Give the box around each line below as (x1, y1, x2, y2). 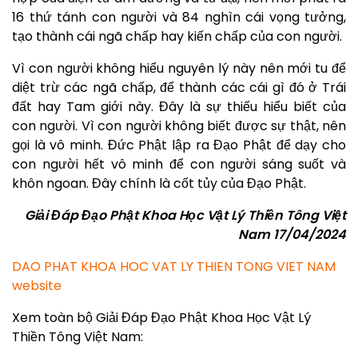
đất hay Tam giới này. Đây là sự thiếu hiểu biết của (12, 97, 346, 116)
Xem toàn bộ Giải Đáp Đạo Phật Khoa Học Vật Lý (12, 308, 311, 327)
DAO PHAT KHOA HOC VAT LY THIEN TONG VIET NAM (12, 257, 336, 276)
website (12, 276, 62, 295)
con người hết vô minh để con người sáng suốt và (12, 155, 346, 173)
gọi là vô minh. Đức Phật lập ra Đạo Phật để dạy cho (12, 136, 346, 154)
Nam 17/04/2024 (238, 225, 346, 244)
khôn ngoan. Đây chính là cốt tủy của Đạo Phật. (12, 174, 306, 193)
